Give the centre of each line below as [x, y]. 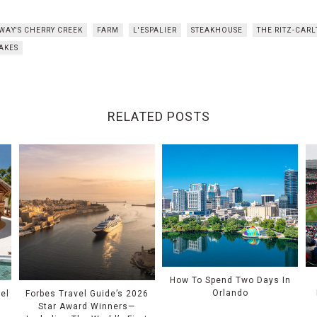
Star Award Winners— [87, 306]
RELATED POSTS [158, 116]
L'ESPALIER [155, 30]
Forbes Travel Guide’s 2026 [87, 294]
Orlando [230, 293]
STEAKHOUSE [217, 30]
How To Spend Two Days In [230, 281]
